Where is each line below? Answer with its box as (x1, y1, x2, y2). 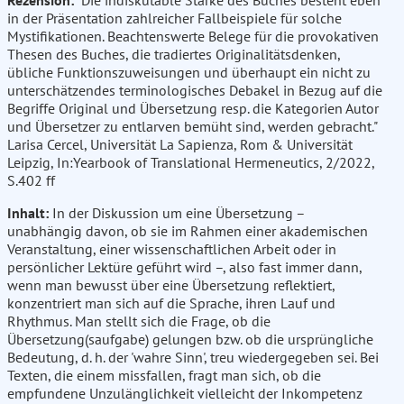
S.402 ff (7, 171, 55, 190)
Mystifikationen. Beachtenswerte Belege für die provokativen (7, 27, 379, 46)
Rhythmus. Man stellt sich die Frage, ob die (7, 312, 271, 331)
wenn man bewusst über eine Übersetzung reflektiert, (7, 276, 335, 295)
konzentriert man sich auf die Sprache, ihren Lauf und (7, 294, 335, 313)
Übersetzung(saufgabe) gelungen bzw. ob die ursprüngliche (7, 330, 373, 349)
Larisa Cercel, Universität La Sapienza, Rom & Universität (7, 135, 353, 154)
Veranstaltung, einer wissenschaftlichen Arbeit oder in (7, 240, 336, 259)
